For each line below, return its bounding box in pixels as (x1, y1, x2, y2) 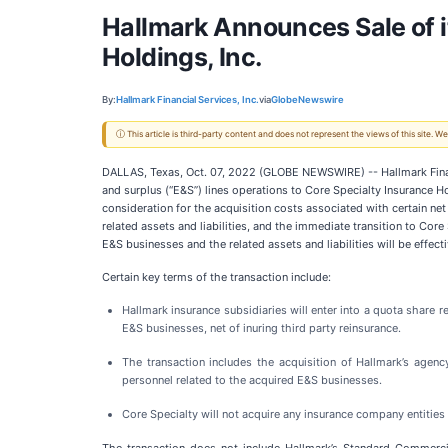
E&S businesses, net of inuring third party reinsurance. (122, 321, 407, 335)
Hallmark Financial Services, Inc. (116, 93, 259, 105)
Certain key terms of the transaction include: (102, 270, 331, 284)
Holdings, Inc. (102, 42, 262, 72)
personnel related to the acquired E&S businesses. (122, 373, 382, 387)
